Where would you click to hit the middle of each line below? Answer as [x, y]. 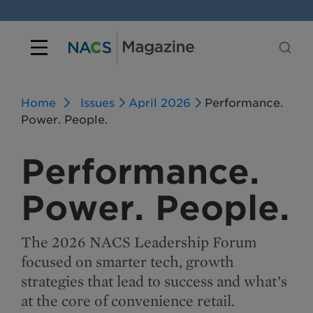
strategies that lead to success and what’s [154, 281]
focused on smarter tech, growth [128, 261]
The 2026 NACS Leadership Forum [139, 242]
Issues [97, 103]
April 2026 [160, 103]
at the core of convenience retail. [128, 300]
